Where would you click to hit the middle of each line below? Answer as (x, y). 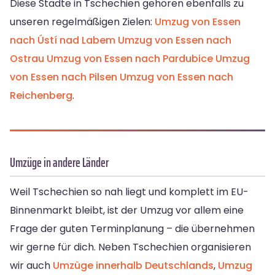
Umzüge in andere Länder (59, 163)
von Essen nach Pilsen (64, 77)
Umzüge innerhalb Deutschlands (133, 266)
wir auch (31, 266)
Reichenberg (41, 96)
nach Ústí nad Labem (63, 41)
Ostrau (27, 59)
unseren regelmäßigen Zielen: (82, 22)
